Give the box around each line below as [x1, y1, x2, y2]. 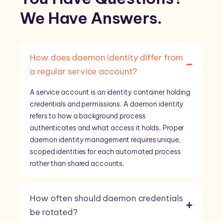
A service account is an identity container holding [30, 88, 190, 97]
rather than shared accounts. [30, 159, 125, 168]
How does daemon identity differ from [30, 52, 183, 63]
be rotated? [30, 207, 78, 218]
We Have [20, 8, 91, 28]
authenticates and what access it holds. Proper [30, 123, 184, 133]
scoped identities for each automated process [30, 147, 181, 157]
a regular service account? [30, 66, 138, 77]
